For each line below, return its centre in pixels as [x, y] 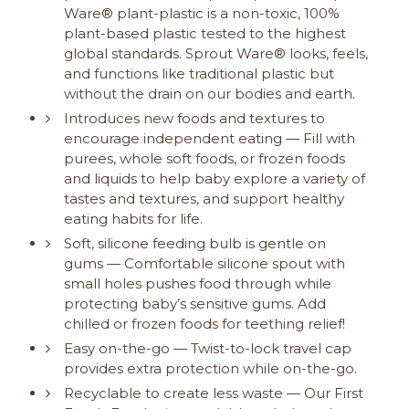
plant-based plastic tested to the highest [205, 34]
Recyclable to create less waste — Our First [214, 393]
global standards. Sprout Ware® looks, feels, [216, 54]
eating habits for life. [133, 219]
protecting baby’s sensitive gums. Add [195, 304]
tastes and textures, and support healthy [204, 199]
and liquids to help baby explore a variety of [215, 179]
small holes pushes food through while [198, 284]
